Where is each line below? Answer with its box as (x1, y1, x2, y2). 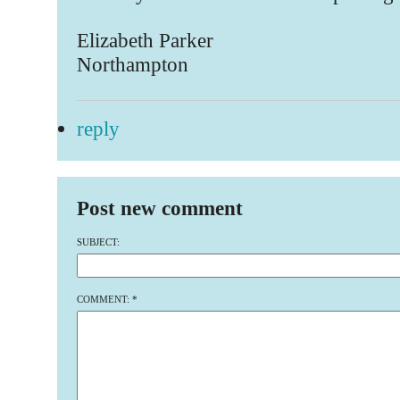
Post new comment (76, 197, 243, 220)
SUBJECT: (76, 237, 120, 247)
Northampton (76, 53, 188, 76)
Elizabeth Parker (76, 29, 213, 52)
